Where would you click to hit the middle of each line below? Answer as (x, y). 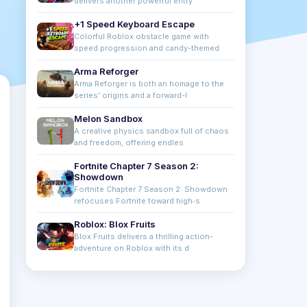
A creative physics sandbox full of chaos (151, 131)
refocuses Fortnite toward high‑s (137, 201)
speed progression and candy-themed (147, 48)
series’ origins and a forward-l (131, 95)
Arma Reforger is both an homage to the (149, 84)
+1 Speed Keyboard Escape (134, 24)
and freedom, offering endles (129, 143)
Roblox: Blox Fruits (115, 224)
